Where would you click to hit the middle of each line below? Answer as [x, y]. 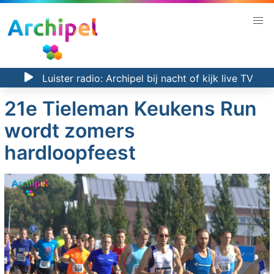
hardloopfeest [70, 153]
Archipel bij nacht [146, 78]
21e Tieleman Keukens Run [131, 109]
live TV [237, 78]
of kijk [204, 78]
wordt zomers [70, 131]
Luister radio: [72, 78]
